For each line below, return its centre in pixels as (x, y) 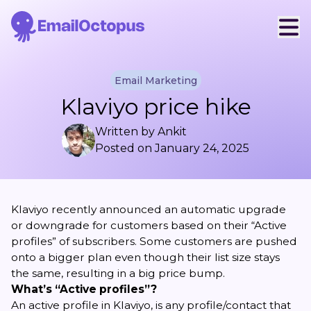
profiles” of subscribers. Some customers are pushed (154, 241)
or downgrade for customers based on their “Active (149, 225)
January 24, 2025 (202, 148)
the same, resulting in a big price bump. (118, 273)
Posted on (125, 148)
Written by (126, 132)
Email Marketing (155, 80)
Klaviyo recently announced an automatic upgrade (149, 209)
